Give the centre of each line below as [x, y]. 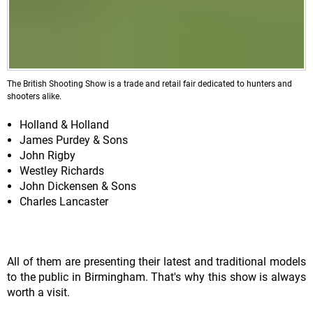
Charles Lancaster [64, 201]
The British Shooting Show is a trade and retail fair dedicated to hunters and [150, 83]
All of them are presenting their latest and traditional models [156, 261]
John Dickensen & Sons [78, 186]
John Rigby [47, 155]
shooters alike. [34, 96]
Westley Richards [61, 170]
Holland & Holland [64, 124]
